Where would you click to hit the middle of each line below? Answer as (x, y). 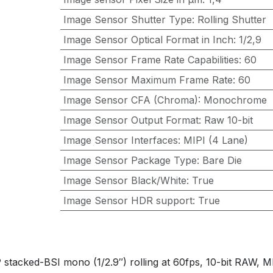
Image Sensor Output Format (131, 120)
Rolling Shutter (232, 19)
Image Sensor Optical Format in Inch (148, 40)
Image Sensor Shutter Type (127, 19)
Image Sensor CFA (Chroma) (130, 100)
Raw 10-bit (228, 120)
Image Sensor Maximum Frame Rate (148, 80)
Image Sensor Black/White (125, 180)
